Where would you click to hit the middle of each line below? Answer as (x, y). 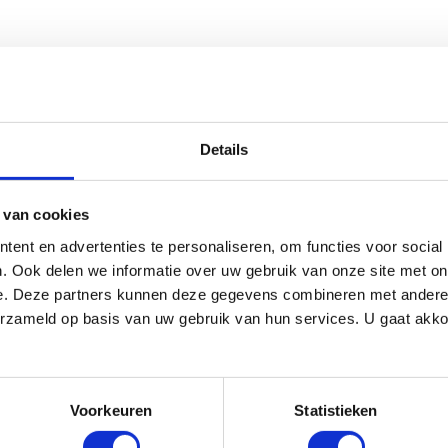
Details (224, 149)
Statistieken (336, 410)
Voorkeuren (111, 410)
